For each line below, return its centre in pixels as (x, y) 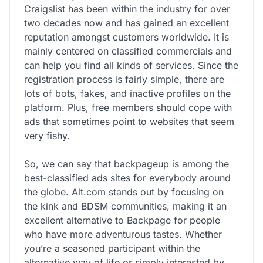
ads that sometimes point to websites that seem (129, 121)
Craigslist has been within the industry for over (127, 9)
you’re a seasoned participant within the (112, 248)
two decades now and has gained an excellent (127, 23)
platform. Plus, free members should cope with (128, 107)
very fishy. (47, 135)
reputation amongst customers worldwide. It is (127, 37)
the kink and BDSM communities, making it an (125, 206)
